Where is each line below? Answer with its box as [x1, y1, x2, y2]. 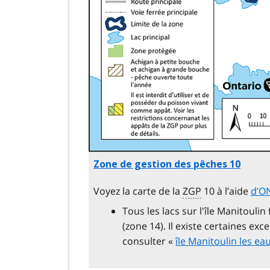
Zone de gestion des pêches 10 [93, 159, 240, 171]
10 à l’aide [201, 184, 251, 198]
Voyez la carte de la [93, 184, 183, 198]
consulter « [122, 234, 175, 248]
